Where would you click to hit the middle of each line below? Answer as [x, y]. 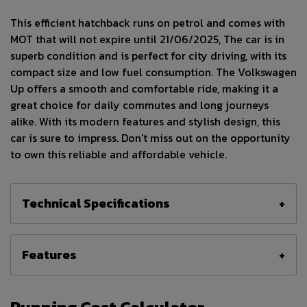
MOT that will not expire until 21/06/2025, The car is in [147, 39]
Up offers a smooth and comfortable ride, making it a [144, 89]
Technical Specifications [96, 204]
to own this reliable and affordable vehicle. [119, 155]
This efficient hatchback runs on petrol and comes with [148, 23]
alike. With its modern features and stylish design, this [145, 122]
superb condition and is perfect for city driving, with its [148, 56]
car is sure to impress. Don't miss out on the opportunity [150, 138]
